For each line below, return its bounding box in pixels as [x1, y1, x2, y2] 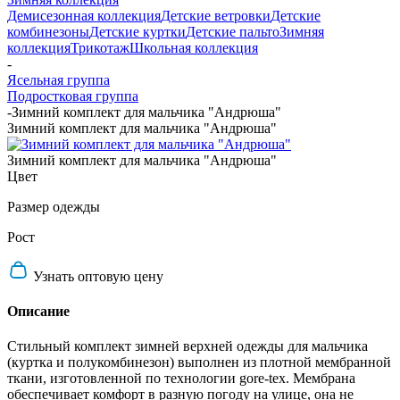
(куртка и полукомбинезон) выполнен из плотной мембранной [7, 354, 391, 371]
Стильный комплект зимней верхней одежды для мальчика [7, 338, 368, 354]
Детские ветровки [161, 7, 271, 23]
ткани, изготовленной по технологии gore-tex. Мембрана [7, 371, 355, 387]
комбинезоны [7, 23, 89, 39]
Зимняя [279, 23, 324, 39]
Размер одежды [7, 198, 100, 214]
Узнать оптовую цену [33, 268, 163, 284]
